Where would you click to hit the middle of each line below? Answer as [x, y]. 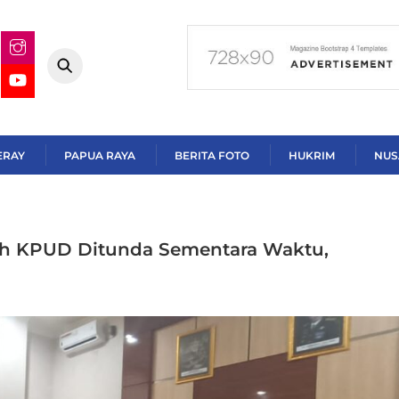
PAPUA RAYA [100, 155]
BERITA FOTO [212, 155]
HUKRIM [312, 155]
